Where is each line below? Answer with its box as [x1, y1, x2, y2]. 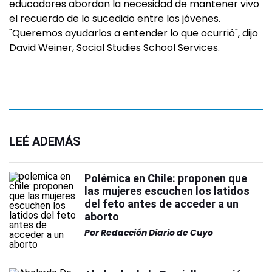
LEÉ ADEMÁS [9, 134, 81, 149]
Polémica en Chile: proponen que [84, 172, 247, 185]
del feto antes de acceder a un [84, 197, 239, 210]
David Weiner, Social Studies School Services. [9, 41, 220, 55]
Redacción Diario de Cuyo [101, 226, 213, 239]
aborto [84, 210, 119, 223]
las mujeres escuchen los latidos [84, 185, 250, 197]
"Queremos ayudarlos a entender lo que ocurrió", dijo [9, 26, 258, 40]
